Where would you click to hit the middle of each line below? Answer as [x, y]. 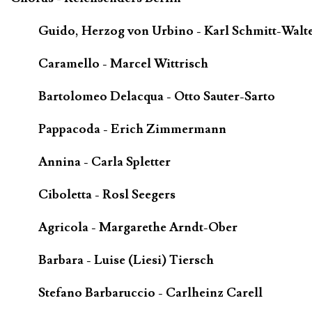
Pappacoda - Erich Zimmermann [132, 130]
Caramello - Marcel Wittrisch [123, 64]
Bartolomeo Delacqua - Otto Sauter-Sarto [157, 97]
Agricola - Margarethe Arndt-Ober [138, 227]
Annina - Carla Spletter [104, 162]
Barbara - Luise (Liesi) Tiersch [126, 260]
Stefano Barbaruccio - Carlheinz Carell [150, 292]
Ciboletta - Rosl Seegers [107, 194]
